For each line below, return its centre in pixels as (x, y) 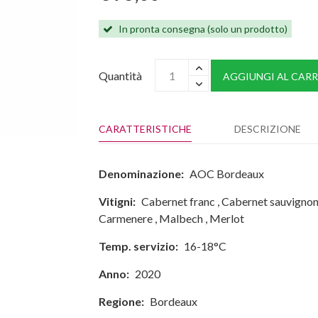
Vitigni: (117, 201)
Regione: (121, 301)
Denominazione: (141, 174)
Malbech (181, 218)
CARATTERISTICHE (145, 129)
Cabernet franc (178, 201)
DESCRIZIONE (268, 129)
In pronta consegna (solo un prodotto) (202, 29)
